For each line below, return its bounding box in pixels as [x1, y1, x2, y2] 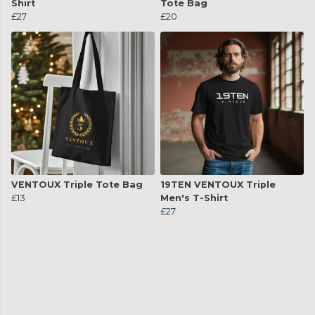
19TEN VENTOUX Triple [160, 179, 276, 191]
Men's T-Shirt [160, 193, 228, 204]
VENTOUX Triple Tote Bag [11, 179, 143, 191]
